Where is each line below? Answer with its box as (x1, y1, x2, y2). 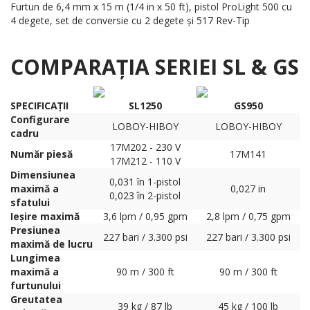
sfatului (10, 196, 50, 210)
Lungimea (10, 251, 60, 265)
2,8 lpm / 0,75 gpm (206, 210, 291, 224)
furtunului (10, 279, 61, 293)
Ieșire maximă (10, 210, 80, 224)
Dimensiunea (10, 168, 75, 182)
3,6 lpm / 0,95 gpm (102, 210, 188, 224)
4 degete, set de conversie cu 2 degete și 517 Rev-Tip (10, 14, 250, 28)
